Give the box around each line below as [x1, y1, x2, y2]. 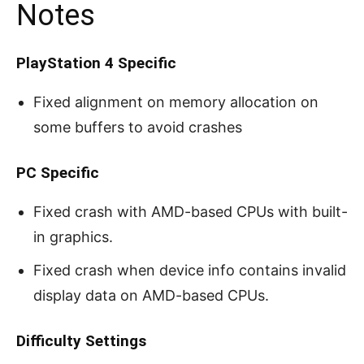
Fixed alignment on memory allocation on [33, 93, 318, 110]
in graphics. [33, 227, 113, 245]
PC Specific [16, 162, 99, 182]
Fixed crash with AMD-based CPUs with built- [33, 202, 348, 220]
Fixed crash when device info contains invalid [33, 261, 346, 279]
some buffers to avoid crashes [33, 118, 242, 136]
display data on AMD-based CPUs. [33, 286, 269, 304]
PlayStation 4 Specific [16, 53, 176, 72]
